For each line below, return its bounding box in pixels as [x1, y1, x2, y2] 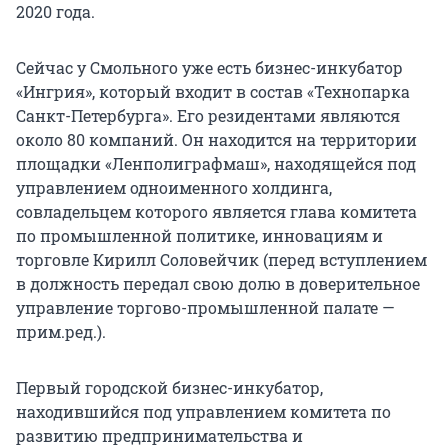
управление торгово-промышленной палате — [16, 297, 395, 319]
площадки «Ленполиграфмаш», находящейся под [16, 153, 416, 175]
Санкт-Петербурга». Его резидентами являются [16, 105, 400, 127]
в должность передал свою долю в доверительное [16, 273, 420, 295]
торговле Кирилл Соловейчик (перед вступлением [16, 249, 427, 271]
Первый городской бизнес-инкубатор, [16, 377, 323, 399]
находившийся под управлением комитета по [16, 401, 391, 423]
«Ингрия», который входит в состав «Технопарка [16, 81, 410, 103]
